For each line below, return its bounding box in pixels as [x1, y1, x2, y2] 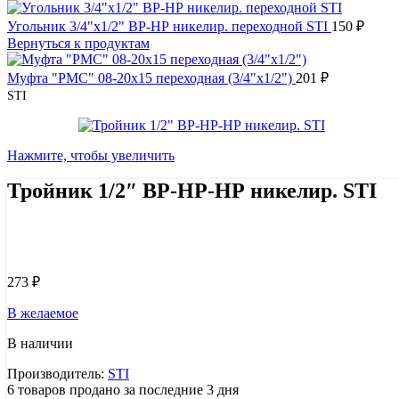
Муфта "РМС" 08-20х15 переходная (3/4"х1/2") [7, 70, 296, 86]
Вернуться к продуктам [7, 36, 150, 52]
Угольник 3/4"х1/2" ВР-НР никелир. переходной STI [7, 19, 331, 35]
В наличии [7, 335, 73, 351]
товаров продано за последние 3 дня [18, 381, 239, 397]
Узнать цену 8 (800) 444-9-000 [7, 227, 214, 246]
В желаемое [7, 305, 78, 321]
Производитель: [7, 365, 104, 381]
